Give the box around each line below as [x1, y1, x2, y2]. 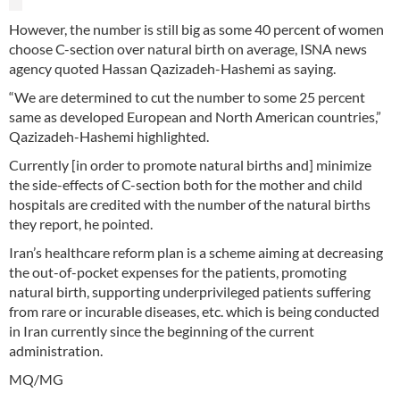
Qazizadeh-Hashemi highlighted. [9, 128, 209, 146]
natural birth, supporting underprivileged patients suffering [9, 283, 371, 301]
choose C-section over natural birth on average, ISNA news [9, 40, 367, 58]
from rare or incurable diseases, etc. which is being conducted [9, 303, 379, 321]
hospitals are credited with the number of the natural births [9, 196, 371, 213]
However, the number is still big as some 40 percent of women [9, 21, 384, 38]
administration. [9, 342, 103, 360]
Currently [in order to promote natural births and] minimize [9, 156, 371, 174]
